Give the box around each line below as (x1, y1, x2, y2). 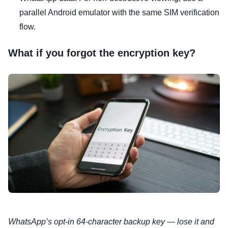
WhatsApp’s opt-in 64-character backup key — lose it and (8, 217, 214, 226)
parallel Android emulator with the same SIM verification (19, 8, 219, 17)
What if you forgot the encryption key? (8, 47, 195, 59)
